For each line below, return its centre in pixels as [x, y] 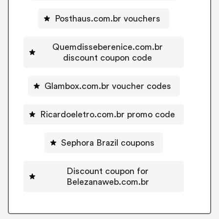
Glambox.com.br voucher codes [108, 86]
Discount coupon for [108, 171]
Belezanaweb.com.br [108, 182]
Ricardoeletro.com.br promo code [108, 114]
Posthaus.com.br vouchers [108, 18]
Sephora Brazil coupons [108, 142]
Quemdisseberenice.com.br [108, 47]
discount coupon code [108, 57]
